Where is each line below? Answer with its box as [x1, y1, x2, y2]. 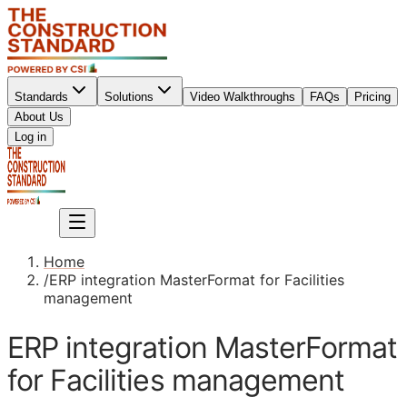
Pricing [354, 90, 391, 104]
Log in [15, 130, 46, 144]
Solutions [104, 90, 154, 104]
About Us [15, 110, 64, 124]
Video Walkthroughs [190, 90, 295, 104]
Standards [15, 90, 68, 104]
